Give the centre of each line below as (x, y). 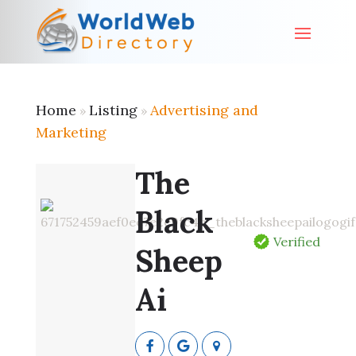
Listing (113, 110)
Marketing (71, 132)
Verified (297, 241)
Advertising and (204, 110)
